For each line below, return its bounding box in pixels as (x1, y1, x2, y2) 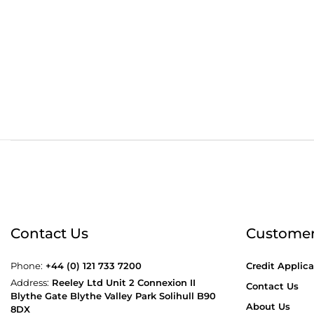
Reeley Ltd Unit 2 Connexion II (49, 277, 196, 288)
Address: (11, 277, 49, 288)
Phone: (11, 260, 43, 271)
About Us (246, 301, 290, 312)
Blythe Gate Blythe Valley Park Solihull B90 (11, 290, 216, 301)
